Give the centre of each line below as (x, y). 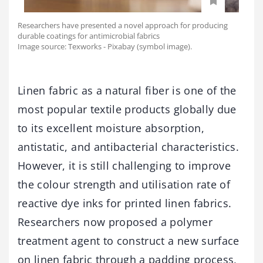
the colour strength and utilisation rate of (124, 185)
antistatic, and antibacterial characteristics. (129, 147)
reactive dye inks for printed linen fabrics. (125, 203)
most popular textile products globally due (127, 109)
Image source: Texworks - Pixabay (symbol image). (105, 47)
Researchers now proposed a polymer (115, 222)
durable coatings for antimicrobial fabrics (89, 36)
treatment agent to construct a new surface (129, 241)
